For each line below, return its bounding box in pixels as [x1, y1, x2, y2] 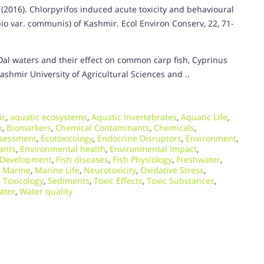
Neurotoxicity [84, 164, 136, 176]
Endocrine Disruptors [97, 132, 181, 144]
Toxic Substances [147, 174, 214, 186]
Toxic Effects [94, 174, 143, 186]
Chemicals [154, 121, 194, 133]
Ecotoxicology [41, 132, 93, 144]
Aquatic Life [181, 111, 227, 123]
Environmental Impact [110, 143, 197, 154]
